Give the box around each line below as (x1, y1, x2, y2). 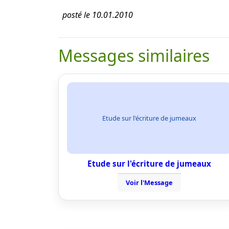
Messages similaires (58, 44, 210, 66)
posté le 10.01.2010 (62, 9, 133, 20)
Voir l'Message (126, 178, 173, 187)
